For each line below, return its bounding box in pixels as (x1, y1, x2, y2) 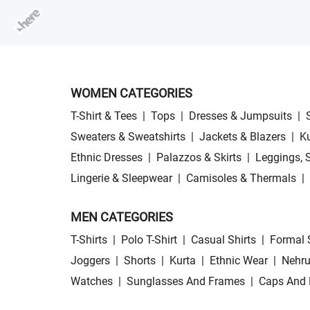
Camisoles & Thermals (186, 172, 296, 185)
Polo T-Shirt (121, 233, 177, 247)
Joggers (71, 254, 110, 268)
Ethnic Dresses (71, 151, 143, 165)
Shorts (124, 254, 156, 268)
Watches (71, 275, 113, 289)
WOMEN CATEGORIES (71, 86, 192, 101)
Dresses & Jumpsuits (189, 109, 292, 123)
